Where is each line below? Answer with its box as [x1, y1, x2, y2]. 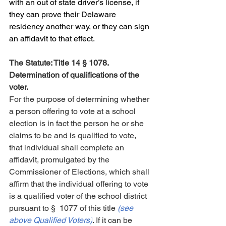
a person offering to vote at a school [9, 106, 138, 116]
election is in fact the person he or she [9, 119, 146, 128]
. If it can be [92, 215, 134, 225]
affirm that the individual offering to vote [9, 179, 150, 189]
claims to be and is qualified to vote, [9, 131, 138, 140]
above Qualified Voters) [9, 215, 92, 225]
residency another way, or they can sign [9, 22, 151, 31]
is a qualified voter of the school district [9, 191, 149, 201]
